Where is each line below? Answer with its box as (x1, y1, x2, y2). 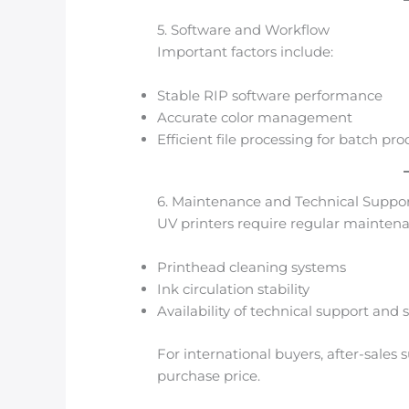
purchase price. (157, 366, 261, 384)
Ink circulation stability (157, 280, 310, 299)
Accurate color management (157, 108, 353, 126)
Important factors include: (157, 42, 334, 60)
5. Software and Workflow (157, 20, 330, 38)
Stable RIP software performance (157, 86, 383, 104)
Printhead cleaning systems (157, 258, 347, 277)
